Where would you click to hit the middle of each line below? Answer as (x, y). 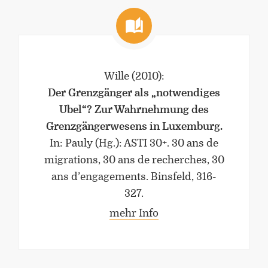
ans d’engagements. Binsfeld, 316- (134, 177)
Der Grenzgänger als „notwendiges (134, 93)
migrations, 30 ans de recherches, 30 (134, 160)
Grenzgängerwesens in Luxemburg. (134, 127)
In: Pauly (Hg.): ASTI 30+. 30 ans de (134, 143)
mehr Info (134, 213)
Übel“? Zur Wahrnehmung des (134, 110)
